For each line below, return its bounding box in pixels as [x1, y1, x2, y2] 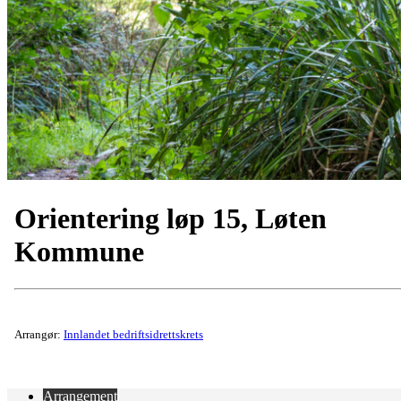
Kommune [14, 235, 144, 269]
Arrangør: [14, 327, 64, 341]
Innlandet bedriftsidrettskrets [64, 327, 203, 341]
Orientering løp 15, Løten [14, 202, 327, 235]
